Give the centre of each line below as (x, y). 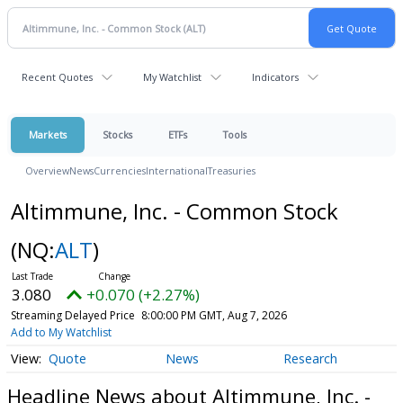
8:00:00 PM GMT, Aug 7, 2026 (214, 315)
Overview (47, 170)
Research (310, 359)
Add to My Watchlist (61, 332)
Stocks (117, 134)
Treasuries (232, 170)
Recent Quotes (57, 77)
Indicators (275, 77)
